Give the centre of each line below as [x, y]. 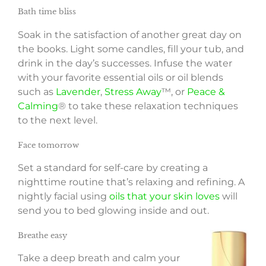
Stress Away [133, 91]
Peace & [206, 91]
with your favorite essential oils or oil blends [121, 77]
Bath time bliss [47, 12]
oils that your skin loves [164, 196]
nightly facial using [64, 196]
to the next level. [58, 120]
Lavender [78, 91]
